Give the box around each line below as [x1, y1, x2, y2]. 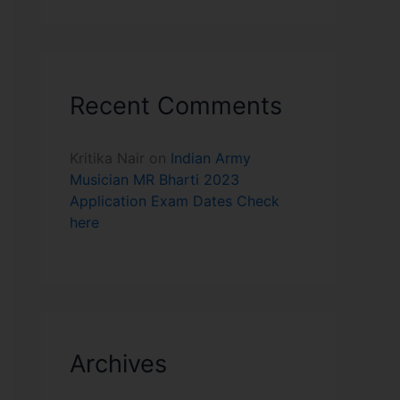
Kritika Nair [70, 148, 145, 167]
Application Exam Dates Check [70, 191, 279, 210]
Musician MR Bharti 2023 [70, 170, 239, 188]
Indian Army [171, 148, 251, 167]
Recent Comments [70, 90, 282, 121]
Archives [70, 348, 167, 379]
